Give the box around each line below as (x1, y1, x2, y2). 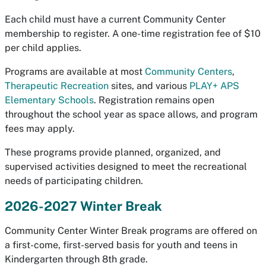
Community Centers (145, 66, 232, 77)
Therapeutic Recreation (5, 80, 109, 91)
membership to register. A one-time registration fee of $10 (5, 28, 261, 39)
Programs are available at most (5, 66, 145, 77)
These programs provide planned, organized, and (5, 147, 221, 158)
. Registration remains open (94, 94, 214, 106)
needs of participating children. (5, 175, 143, 186)
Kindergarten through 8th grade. (5, 254, 148, 265)
